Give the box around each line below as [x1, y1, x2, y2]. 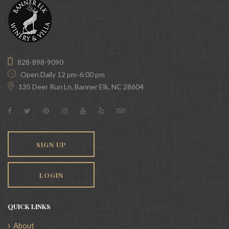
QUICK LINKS [8, 202, 51, 211]
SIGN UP [36, 140, 66, 149]
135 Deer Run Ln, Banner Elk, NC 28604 [18, 82, 144, 91]
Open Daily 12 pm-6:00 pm [20, 70, 105, 79]
